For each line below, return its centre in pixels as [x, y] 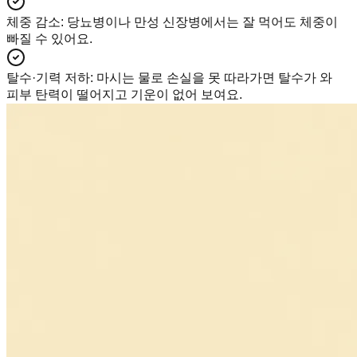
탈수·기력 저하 [48, 78]
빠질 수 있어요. [49, 39]
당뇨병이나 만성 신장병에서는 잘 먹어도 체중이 [202, 22]
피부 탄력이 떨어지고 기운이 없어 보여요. [124, 95]
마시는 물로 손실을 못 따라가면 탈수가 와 [214, 78]
